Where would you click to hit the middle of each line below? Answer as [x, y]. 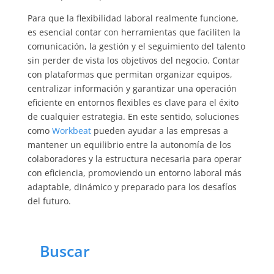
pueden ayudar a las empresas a [159, 130]
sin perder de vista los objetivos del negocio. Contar [133, 60]
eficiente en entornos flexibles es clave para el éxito [133, 102]
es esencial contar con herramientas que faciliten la [134, 32]
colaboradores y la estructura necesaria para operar [134, 158]
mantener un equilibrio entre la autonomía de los [129, 144]
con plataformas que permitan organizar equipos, [130, 74]
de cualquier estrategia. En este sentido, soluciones [133, 116]
